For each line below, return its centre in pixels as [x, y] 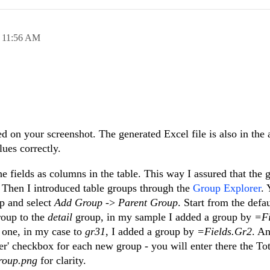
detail [61, 217]
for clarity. [62, 261]
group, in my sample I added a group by [165, 217]
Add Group [78, 203]
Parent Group [148, 203]
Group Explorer [227, 188]
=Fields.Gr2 [224, 232]
